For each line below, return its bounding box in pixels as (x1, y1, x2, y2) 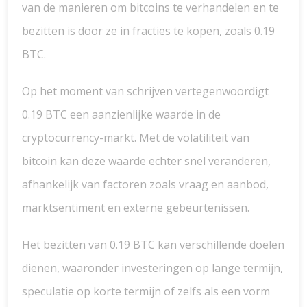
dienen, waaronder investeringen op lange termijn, (22, 260, 283, 275)
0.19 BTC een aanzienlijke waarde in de (22, 107, 221, 122)
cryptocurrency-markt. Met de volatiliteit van (22, 130, 249, 145)
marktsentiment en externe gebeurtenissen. (22, 200, 249, 215)
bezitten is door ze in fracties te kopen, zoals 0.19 (22, 23, 275, 38)
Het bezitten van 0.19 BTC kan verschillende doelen (22, 237, 284, 252)
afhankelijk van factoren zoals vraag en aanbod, (22, 177, 269, 192)
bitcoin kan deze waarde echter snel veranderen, (22, 153, 271, 169)
